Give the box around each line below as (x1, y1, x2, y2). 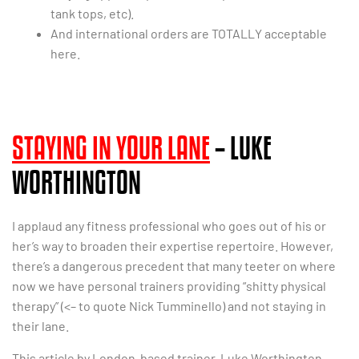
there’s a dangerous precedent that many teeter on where (12, 258, 336, 274)
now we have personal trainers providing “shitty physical (12, 278, 326, 294)
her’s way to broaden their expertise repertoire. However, (12, 238, 333, 254)
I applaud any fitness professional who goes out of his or (12, 218, 326, 234)
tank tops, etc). (50, 6, 134, 22)
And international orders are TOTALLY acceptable (50, 26, 327, 42)
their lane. (12, 318, 69, 334)
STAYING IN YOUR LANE (12, 130, 210, 166)
